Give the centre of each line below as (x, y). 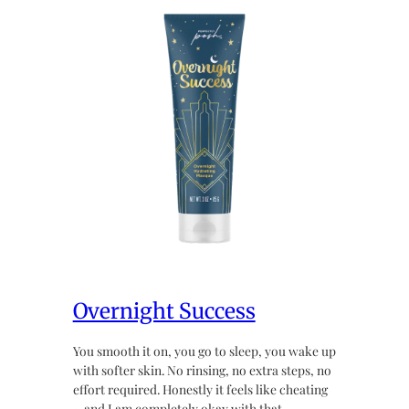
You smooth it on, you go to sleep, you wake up (204, 350)
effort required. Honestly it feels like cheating (200, 388)
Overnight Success (164, 311)
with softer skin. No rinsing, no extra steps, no (202, 369)
